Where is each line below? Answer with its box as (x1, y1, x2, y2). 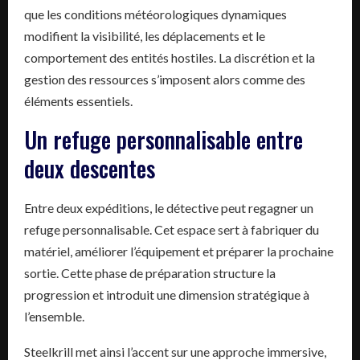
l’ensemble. (24, 308, 84, 324)
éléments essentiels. (24, 92, 133, 108)
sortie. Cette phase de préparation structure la (24, 264, 276, 280)
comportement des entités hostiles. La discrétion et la (24, 49, 315, 65)
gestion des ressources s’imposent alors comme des (24, 71, 305, 87)
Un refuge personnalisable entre (24, 122, 303, 156)
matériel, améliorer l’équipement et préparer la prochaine (24, 243, 333, 259)
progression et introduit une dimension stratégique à (24, 286, 309, 302)
